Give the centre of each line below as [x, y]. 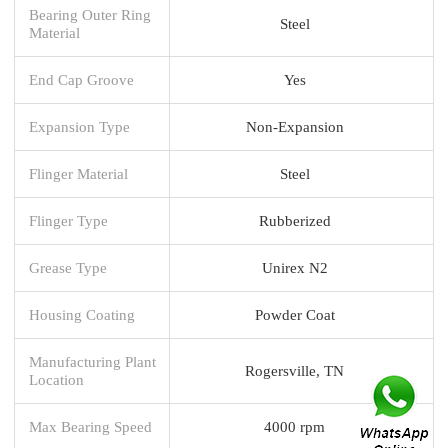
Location [56, 379]
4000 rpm [294, 426]
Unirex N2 [294, 267]
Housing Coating [82, 314]
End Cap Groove [81, 79]
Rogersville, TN [294, 370]
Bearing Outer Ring [90, 14]
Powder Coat [294, 314]
